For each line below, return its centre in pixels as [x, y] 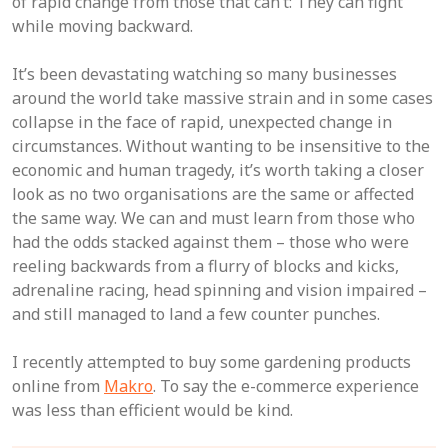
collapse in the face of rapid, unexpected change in [202, 122]
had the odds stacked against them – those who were [210, 242]
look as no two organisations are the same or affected [213, 194]
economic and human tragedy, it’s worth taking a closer [218, 170]
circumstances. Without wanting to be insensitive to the [221, 146]
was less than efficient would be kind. [152, 410]
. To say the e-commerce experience [286, 386]
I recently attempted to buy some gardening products [211, 362]
